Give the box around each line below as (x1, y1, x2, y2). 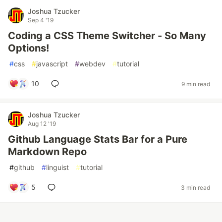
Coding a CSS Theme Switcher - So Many (8, 30, 206, 42)
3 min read (181, 183, 210, 191)
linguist (46, 163, 69, 171)
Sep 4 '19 (28, 16, 54, 24)
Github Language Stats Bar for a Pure (8, 133, 187, 145)
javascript (36, 59, 68, 68)
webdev (79, 59, 106, 68)
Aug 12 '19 (28, 120, 56, 127)
